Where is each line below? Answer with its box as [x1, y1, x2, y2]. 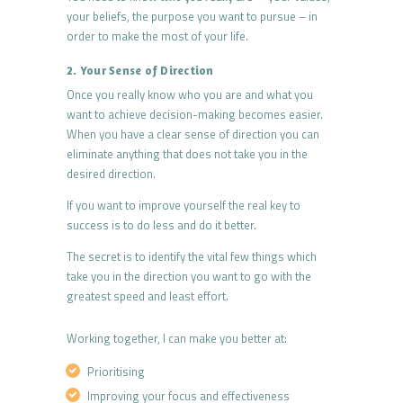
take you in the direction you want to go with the [67, 267, 311, 286]
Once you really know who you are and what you [67, 85, 313, 104]
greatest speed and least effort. [67, 287, 228, 306]
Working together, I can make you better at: [67, 329, 287, 348]
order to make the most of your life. [67, 27, 248, 46]
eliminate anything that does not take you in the [67, 145, 308, 164]
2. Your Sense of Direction [67, 63, 214, 78]
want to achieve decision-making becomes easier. [67, 105, 323, 124]
